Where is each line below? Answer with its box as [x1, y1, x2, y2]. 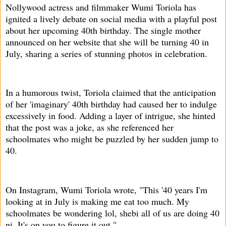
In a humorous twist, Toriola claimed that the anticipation [6, 86, 216, 99]
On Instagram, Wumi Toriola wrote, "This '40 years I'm [6, 183, 207, 196]
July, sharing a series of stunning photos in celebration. [6, 47, 207, 60]
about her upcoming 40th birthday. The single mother [6, 24, 201, 36]
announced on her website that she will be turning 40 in [6, 35, 209, 48]
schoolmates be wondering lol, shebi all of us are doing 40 [6, 206, 219, 219]
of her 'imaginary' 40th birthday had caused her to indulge [6, 98, 217, 110]
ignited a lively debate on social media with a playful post [6, 12, 217, 25]
